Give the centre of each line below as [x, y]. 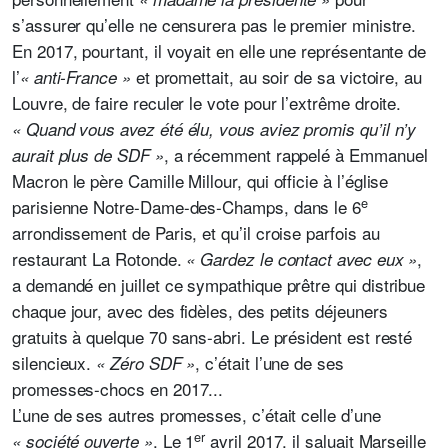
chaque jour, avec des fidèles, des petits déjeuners [200, 310]
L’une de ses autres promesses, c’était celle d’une [196, 414]
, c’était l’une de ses [269, 362]
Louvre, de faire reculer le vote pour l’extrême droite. [207, 102]
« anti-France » [75, 77]
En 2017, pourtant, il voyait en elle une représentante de [219, 50]
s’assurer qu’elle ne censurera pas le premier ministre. [214, 24]
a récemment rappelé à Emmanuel [300, 154]
